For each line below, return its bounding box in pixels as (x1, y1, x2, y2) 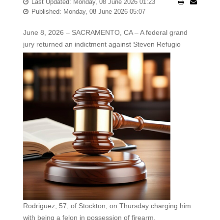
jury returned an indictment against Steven (23, 40, 157, 48)
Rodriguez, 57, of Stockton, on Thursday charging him (23, 202, 191, 210)
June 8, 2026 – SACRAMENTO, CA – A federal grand (23, 28, 188, 36)
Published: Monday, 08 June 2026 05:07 (31, 8, 145, 15)
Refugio (156, 40, 181, 48)
